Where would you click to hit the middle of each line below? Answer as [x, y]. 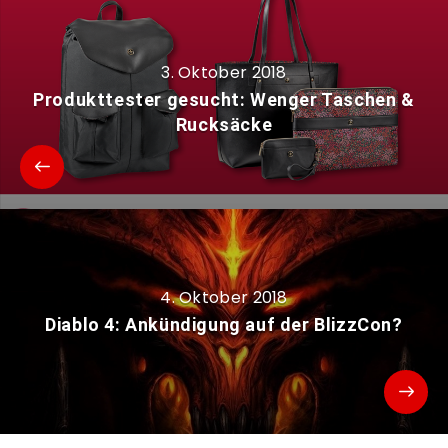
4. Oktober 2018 [224, 297]
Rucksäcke [224, 124]
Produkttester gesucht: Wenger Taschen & [224, 99]
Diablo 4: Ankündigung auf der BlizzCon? [224, 324]
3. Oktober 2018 [224, 72]
